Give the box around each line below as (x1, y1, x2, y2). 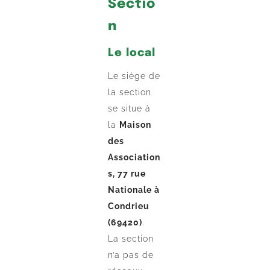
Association (108, 152, 161, 163)
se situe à (108, 104, 151, 114)
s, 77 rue (108, 169, 146, 179)
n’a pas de (108, 250, 154, 260)
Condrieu (108, 201, 150, 212)
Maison (119, 120, 152, 130)
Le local (108, 48, 156, 59)
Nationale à (108, 185, 160, 195)
